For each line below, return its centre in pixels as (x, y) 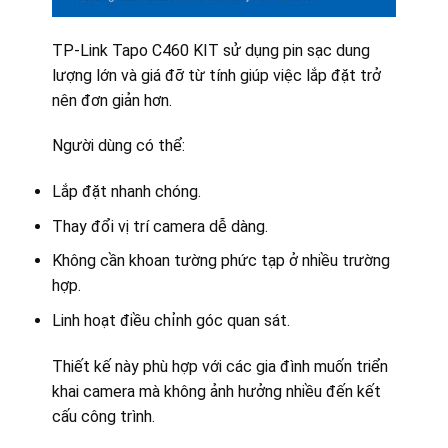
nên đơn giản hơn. (111, 100)
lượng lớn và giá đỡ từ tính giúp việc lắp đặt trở (216, 75)
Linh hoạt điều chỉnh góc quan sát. (170, 320)
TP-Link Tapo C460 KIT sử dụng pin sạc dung (210, 50)
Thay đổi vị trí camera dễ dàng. (159, 226)
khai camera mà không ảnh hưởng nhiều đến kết (216, 391)
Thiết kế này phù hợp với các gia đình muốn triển (219, 366)
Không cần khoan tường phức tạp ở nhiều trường (220, 261)
